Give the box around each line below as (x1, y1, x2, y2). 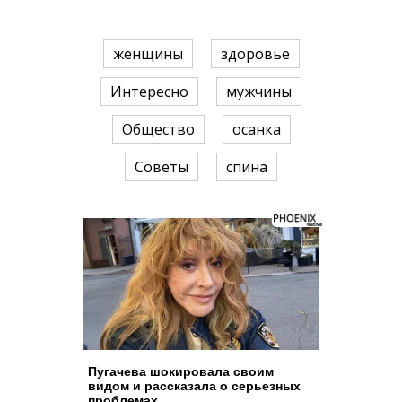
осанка (232, 119, 281, 140)
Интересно (110, 82, 188, 102)
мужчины (226, 82, 292, 102)
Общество (121, 119, 195, 140)
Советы (135, 157, 188, 178)
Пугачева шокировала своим (87, 363, 274, 379)
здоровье (220, 44, 290, 65)
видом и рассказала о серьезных (87, 378, 301, 393)
